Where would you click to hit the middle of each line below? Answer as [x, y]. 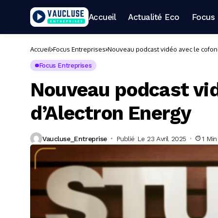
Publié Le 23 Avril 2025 [151, 138]
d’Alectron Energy [111, 113]
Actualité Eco [154, 17]
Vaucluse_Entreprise [75, 138]
